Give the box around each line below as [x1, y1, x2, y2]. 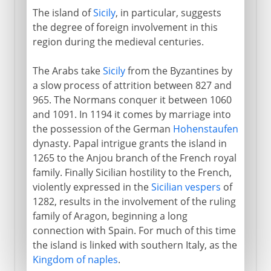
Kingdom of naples [32, 252, 118, 266]
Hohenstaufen [172, 122, 238, 135]
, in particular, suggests [115, 5, 221, 19]
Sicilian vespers [151, 180, 221, 194]
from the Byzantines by [125, 64, 232, 77]
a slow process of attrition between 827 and [32, 78, 232, 92]
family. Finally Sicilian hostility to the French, [32, 165, 232, 179]
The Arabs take [32, 64, 103, 77]
